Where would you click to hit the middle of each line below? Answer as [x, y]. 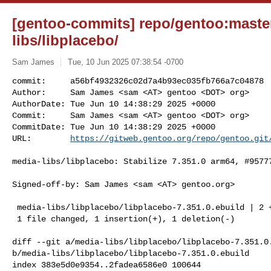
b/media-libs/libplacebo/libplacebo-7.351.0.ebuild [131, 253]
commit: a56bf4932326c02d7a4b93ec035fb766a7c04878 [138, 81]
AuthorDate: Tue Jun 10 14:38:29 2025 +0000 [114, 104]
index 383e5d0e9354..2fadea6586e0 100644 [106, 265]
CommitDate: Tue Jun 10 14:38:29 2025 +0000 [114, 127]
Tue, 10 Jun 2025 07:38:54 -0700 [125, 62]
